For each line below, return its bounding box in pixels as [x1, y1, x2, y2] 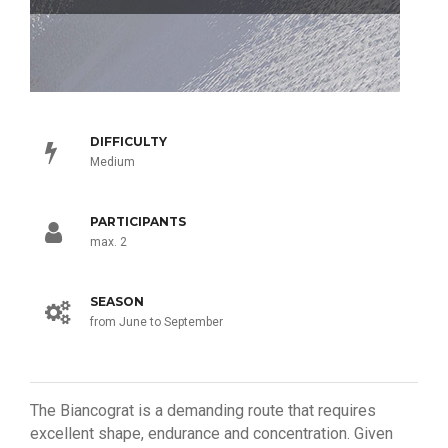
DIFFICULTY [90, 134, 167, 149]
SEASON [90, 294, 144, 309]
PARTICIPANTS [90, 214, 186, 229]
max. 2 [90, 235, 127, 249]
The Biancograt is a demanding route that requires [30, 401, 376, 420]
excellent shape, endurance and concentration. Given [30, 424, 393, 443]
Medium [90, 155, 135, 169]
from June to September [90, 315, 223, 329]
